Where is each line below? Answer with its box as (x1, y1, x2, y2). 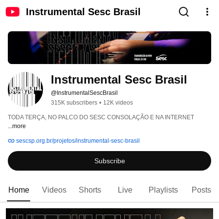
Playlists (149, 186, 178, 195)
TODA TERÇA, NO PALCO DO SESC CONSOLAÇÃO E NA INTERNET (8, 114, 196, 121)
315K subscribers (51, 99, 97, 107)
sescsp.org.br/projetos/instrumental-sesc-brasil (15, 137, 140, 145)
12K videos (103, 99, 133, 107)
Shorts (79, 186, 101, 195)
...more (8, 123, 26, 130)
